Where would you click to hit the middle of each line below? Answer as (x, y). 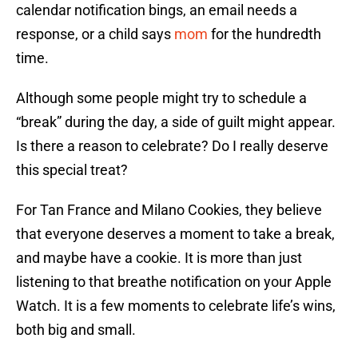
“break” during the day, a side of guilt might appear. (176, 122)
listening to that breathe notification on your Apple (174, 282)
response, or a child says (95, 34)
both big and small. (76, 330)
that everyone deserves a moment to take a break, (175, 234)
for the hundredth (265, 34)
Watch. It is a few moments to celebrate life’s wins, (176, 306)
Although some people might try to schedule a (161, 98)
